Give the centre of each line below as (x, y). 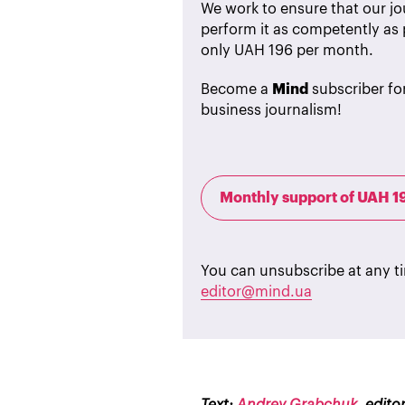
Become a (236, 89)
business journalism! (271, 110)
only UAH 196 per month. (287, 51)
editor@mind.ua (256, 292)
